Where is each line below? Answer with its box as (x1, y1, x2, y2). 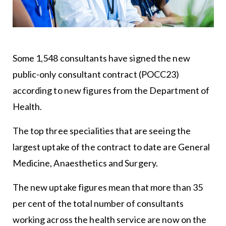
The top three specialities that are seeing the (12, 125, 191, 137)
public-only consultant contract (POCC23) (12, 69, 180, 80)
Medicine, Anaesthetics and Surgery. (12, 157, 158, 169)
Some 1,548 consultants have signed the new (12, 52, 190, 64)
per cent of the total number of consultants (12, 198, 184, 209)
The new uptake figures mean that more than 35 (12, 182, 203, 193)
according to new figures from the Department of (12, 85, 210, 96)
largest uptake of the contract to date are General (12, 141, 210, 153)
